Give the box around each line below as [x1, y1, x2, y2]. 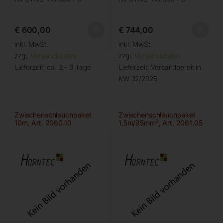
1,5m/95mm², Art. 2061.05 [118, 118, 203, 127]
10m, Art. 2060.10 [14, 118, 72, 127]
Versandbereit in [151, 63, 202, 71]
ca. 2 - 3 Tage [47, 63, 91, 71]
